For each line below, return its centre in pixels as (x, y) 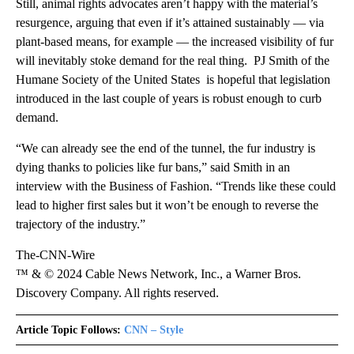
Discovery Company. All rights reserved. (117, 293)
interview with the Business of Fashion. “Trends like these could (176, 186)
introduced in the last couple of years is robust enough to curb (169, 98)
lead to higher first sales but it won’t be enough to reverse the (167, 205)
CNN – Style (154, 330)
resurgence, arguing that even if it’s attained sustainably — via (170, 23)
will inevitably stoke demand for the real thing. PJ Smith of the (173, 60)
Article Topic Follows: (68, 330)
